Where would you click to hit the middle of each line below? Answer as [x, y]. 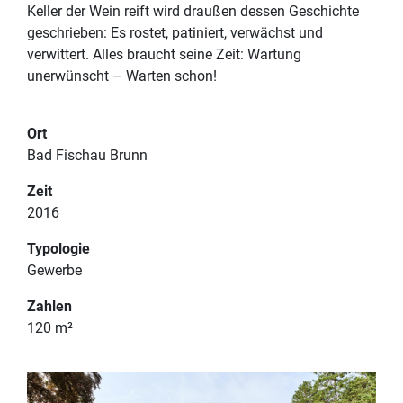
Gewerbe [54, 270]
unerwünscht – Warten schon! [122, 76]
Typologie [58, 248]
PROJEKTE [272, 133]
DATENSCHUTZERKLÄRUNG [292, 170]
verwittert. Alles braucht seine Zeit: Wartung [164, 54]
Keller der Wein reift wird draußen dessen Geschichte [193, 11]
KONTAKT [267, 219]
